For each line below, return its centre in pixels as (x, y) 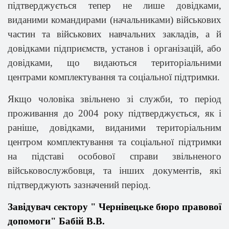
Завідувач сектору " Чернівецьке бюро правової (114, 207)
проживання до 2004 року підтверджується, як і (114, 113)
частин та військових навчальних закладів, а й (114, 34)
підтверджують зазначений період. (79, 185)
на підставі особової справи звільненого (114, 156)
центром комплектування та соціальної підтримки (114, 142)
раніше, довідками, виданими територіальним (114, 128)
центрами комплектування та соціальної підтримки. (114, 77)
